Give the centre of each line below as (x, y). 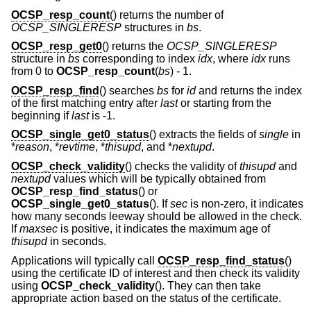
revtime (77, 147)
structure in (40, 59)
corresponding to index (139, 59)
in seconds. (77, 241)
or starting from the (225, 103)
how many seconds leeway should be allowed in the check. (157, 216)
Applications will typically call (84, 260)
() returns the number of (167, 15)
